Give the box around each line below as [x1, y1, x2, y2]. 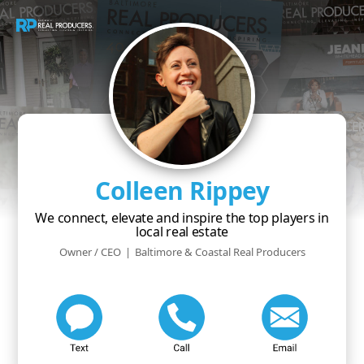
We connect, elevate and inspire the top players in [35, 209, 329, 227]
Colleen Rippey [95, 174, 269, 207]
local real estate [136, 223, 228, 240]
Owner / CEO [58, 245, 121, 259]
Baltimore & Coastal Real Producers [134, 245, 305, 259]
